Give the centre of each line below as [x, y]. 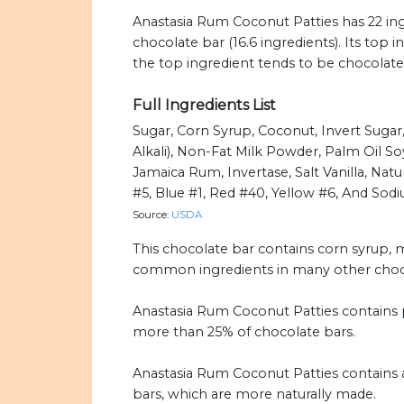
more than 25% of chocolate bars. [244, 332]
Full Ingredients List [204, 106]
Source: [152, 215]
